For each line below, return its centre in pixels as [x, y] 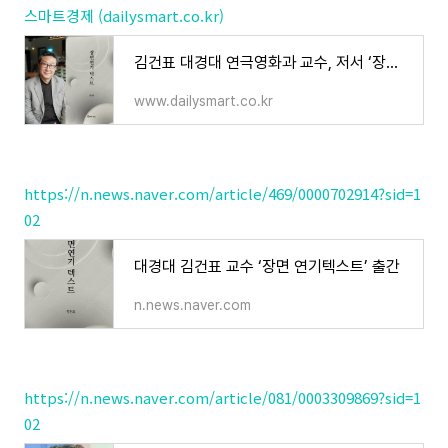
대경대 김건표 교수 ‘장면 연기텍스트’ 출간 [267, 266]
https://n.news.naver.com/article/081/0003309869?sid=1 [222, 397]
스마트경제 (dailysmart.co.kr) [124, 15]
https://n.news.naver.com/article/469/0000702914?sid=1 [222, 193]
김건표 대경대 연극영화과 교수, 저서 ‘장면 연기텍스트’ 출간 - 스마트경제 [392, 62]
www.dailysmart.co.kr [203, 101]
